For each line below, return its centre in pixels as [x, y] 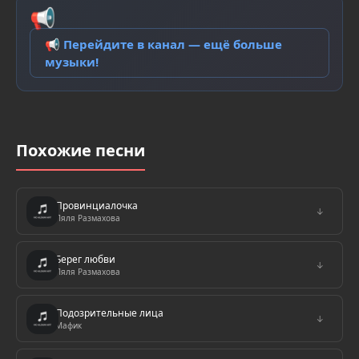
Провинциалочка [97, 206]
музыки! [72, 62]
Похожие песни [81, 150]
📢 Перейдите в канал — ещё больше [163, 44]
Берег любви [85, 259]
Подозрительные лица [109, 313]
